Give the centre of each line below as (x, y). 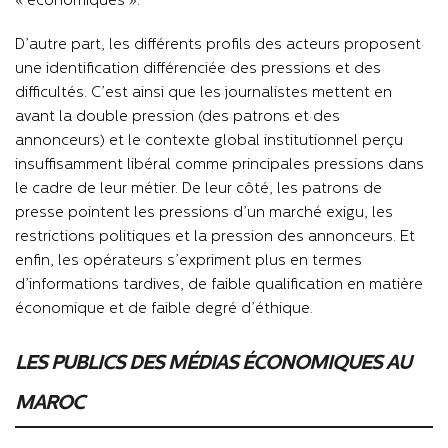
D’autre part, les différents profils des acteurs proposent (218, 45)
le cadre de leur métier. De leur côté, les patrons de (198, 189)
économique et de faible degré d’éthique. (166, 309)
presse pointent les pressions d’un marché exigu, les (204, 213)
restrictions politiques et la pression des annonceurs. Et (215, 237)
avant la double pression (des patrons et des (177, 117)
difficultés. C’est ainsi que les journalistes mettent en (203, 93)
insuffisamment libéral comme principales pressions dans (219, 165)
